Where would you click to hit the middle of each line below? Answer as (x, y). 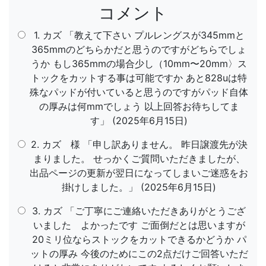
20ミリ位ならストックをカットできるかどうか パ (139, 239)
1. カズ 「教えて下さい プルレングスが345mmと (139, 35)
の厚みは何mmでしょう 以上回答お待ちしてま (139, 106)
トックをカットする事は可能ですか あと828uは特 (139, 78)
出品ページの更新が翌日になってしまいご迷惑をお (139, 173)
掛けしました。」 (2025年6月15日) (139, 187)
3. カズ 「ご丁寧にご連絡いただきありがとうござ (139, 211)
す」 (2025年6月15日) (139, 121)
